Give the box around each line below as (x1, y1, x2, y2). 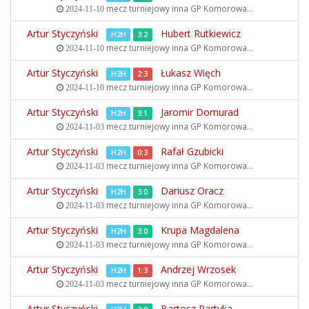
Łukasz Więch (161, 66, 221, 79)
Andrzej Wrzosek (161, 263, 236, 276)
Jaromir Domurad (161, 106, 239, 119)
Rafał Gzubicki (161, 145, 223, 158)
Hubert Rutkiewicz (161, 27, 241, 40)
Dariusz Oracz (161, 184, 223, 197)
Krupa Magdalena (161, 223, 239, 237)
